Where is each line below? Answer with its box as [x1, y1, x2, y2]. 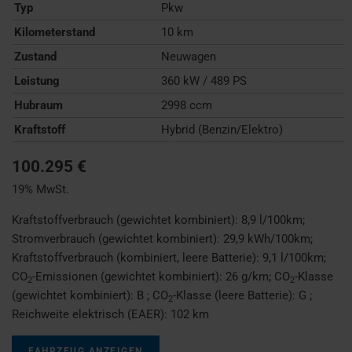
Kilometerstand [14, 25, 95, 40]
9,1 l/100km [262, 251, 324, 266]
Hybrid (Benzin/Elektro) [161, 123, 284, 137]
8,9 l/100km [241, 213, 302, 228]
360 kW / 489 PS [161, 74, 247, 89]
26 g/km [225, 269, 269, 284]
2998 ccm [161, 98, 213, 113]
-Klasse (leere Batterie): [173, 288, 299, 303]
